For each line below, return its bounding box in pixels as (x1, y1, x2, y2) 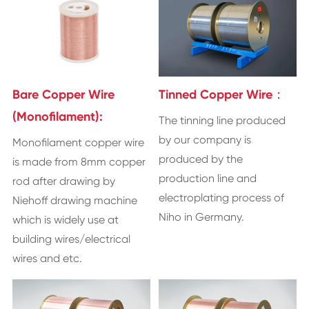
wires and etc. (12, 251, 82, 265)
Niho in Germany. (159, 210, 245, 223)
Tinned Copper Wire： (159, 86, 286, 102)
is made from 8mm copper (12, 154, 146, 168)
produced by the (159, 152, 243, 166)
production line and (159, 171, 257, 185)
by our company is (159, 132, 252, 146)
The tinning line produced (159, 113, 286, 127)
